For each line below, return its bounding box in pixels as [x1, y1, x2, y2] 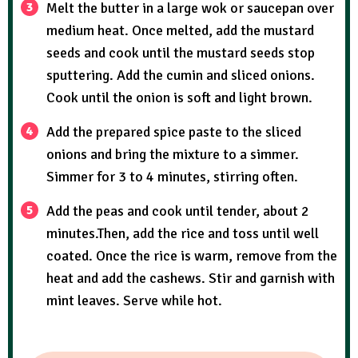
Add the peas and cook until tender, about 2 [46, 202, 309, 221]
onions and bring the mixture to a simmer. [46, 145, 299, 164]
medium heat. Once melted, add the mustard [46, 22, 314, 40]
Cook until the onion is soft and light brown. [46, 89, 312, 107]
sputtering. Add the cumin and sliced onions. [46, 66, 315, 85]
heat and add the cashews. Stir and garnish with [46, 269, 335, 288]
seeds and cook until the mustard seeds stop [46, 44, 315, 62]
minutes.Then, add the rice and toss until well [46, 225, 319, 243]
